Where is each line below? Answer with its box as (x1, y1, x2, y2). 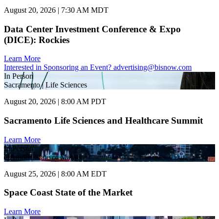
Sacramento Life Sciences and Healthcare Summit (4, 115, 203, 126)
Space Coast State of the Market (4, 187, 132, 198)
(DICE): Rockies (4, 34, 69, 45)
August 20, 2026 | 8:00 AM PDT (4, 97, 106, 106)
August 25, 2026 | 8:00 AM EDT (4, 169, 107, 178)
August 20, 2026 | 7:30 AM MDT (4, 5, 109, 14)
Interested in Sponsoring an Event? (4, 63, 113, 72)
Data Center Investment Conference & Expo (4, 23, 181, 34)
